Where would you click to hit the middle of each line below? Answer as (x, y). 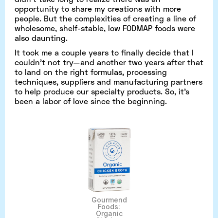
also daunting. (41, 37)
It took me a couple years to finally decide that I (104, 52)
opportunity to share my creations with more (98, 8)
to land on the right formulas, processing (91, 72)
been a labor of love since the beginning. (91, 101)
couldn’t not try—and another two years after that (109, 62)
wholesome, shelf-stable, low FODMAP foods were (105, 28)
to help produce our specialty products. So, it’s (102, 91)
